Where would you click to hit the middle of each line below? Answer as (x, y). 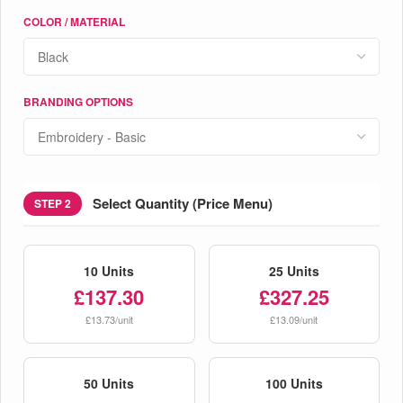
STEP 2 (53, 203)
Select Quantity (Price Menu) (183, 204)
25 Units (294, 270)
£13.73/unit (109, 319)
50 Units (109, 383)
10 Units (109, 270)
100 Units (294, 383)
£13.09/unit (294, 319)
